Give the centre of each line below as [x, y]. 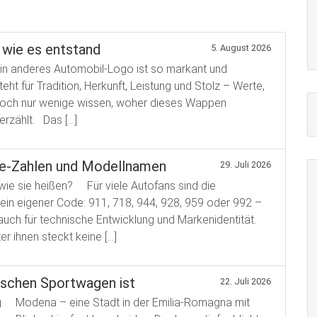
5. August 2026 [241, 48]
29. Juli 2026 [246, 165]
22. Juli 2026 [246, 281]
